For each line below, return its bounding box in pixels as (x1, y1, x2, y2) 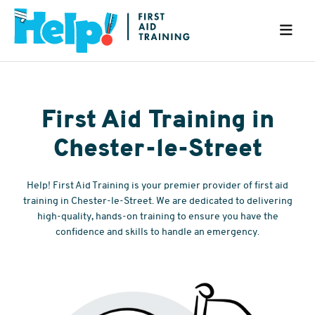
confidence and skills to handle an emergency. (56, 224, 259, 238)
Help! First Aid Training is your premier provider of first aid (27, 178, 288, 191)
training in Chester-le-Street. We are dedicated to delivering (22, 193, 292, 207)
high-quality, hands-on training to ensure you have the (37, 209, 278, 222)
